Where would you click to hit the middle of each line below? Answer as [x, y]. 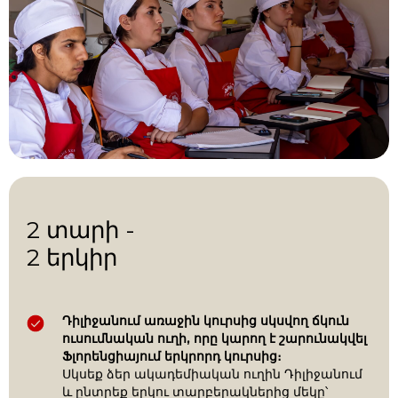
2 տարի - [81, 230]
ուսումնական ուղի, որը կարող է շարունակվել [215, 338]
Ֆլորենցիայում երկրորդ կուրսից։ [172, 356]
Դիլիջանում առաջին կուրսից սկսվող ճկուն [206, 320]
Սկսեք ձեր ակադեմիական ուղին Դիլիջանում [212, 374]
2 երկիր [72, 257]
